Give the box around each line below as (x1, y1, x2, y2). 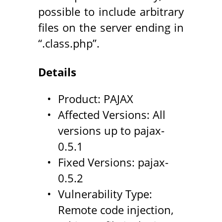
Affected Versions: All (57, 108, 166, 122)
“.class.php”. (38, 36, 100, 51)
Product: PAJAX (57, 92, 133, 107)
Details (38, 65, 76, 80)
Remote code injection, (57, 203, 173, 218)
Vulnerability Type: (57, 187, 152, 202)
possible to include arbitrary (38, 4, 184, 19)
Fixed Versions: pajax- (57, 155, 168, 170)
